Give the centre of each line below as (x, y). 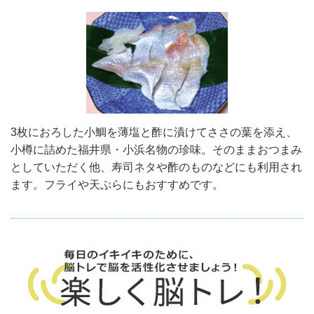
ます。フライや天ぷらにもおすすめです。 (117, 185)
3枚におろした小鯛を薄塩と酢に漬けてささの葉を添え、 (154, 132)
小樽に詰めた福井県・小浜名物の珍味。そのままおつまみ (156, 150)
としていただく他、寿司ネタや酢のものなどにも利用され (156, 168)
